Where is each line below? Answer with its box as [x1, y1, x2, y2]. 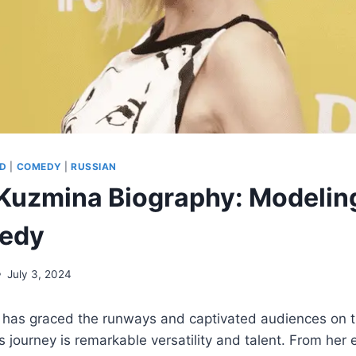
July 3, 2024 [7, 267, 72, 281]
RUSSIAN [70, 161, 118, 173]
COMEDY [16, 161, 62, 173]
